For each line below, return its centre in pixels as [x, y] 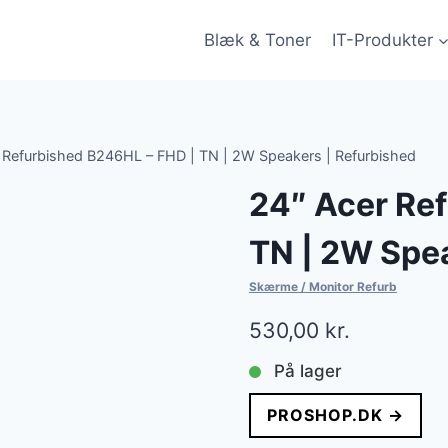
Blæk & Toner [258, 39]
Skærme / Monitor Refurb [322, 287]
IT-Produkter [382, 39]
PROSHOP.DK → [335, 415]
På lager [307, 371]
